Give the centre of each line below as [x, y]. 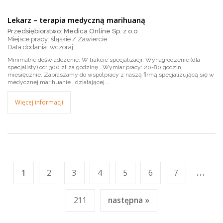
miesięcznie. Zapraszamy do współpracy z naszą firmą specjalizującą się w [111, 75]
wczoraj [61, 47]
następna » [129, 200]
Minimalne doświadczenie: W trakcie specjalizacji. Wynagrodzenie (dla [104, 60]
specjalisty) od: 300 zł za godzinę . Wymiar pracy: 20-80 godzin [94, 67]
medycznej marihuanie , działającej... [58, 82]
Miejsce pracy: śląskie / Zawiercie [57, 39]
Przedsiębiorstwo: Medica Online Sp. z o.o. [73, 31]
